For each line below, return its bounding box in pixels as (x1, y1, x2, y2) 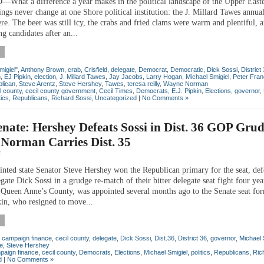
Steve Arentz (19, 80, 55, 87)
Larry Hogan (146, 72, 182, 80)
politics (191, 248, 210, 256)
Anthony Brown (21, 65, 64, 73)
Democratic (170, 65, 203, 73)
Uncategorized (95, 94, 137, 101)
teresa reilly (127, 80, 160, 87)
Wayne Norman (163, 80, 208, 87)
